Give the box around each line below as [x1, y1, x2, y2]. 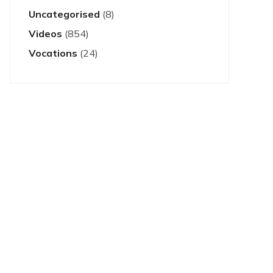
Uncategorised [29, 8, 100, 20]
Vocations [29, 47, 77, 59]
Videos [29, 27, 62, 40]
